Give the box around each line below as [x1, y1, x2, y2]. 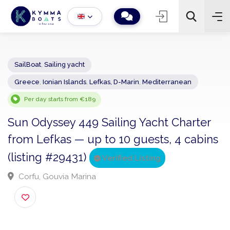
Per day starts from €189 [26, 104, 104, 112]
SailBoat [15, 66, 45, 74]
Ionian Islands [46, 85, 94, 93]
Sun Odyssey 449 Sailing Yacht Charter [8, 125, 229, 141]
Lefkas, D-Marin [97, 85, 151, 93]
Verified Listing [109, 166, 175, 177]
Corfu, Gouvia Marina [17, 186, 104, 198]
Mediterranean [154, 85, 208, 93]
